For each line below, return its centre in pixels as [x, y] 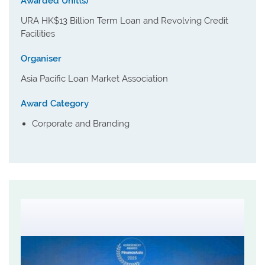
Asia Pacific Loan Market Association [94, 79]
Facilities [38, 34]
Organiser [41, 59]
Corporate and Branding [80, 124]
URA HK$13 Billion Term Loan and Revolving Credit [125, 21]
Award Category [55, 104]
